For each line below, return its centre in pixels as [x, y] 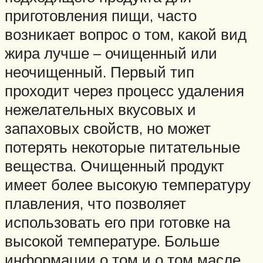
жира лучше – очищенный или [111, 53]
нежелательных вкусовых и [100, 109]
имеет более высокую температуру [128, 184]
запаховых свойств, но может [108, 128]
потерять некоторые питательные [122, 146]
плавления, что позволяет [95, 203]
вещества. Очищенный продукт [114, 165]
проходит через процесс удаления [124, 90]
